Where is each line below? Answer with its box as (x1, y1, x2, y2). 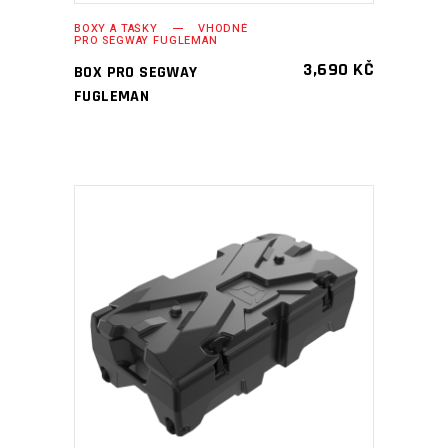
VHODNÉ (197, 20, 248, 37)
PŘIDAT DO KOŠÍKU (143, 325, 276, 344)
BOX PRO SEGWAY (74, 62, 198, 83)
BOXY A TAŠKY (74, 20, 158, 37)
